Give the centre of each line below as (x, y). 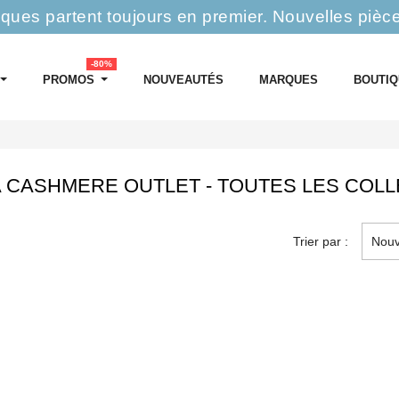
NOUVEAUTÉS (184, 80)
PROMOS (69, 80)
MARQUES (289, 80)
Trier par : (321, 241)
